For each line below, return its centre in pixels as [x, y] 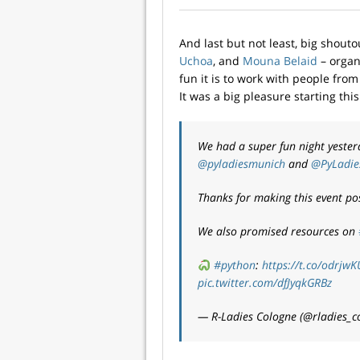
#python [234, 265]
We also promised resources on [278, 231]
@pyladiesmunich [241, 164]
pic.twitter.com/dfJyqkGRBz [265, 283]
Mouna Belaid [280, 61]
